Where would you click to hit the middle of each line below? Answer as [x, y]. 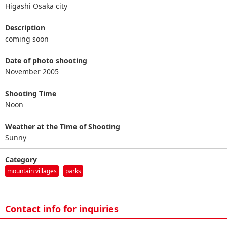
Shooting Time [31, 93]
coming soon [27, 39]
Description [25, 27]
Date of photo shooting [46, 60]
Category [21, 159]
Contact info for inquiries [62, 209]
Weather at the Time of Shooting [63, 126]
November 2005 [32, 71]
